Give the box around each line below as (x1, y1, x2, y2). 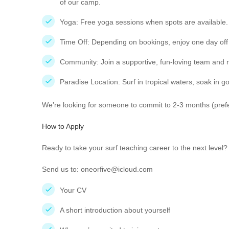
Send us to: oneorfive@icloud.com (42, 165, 153, 173)
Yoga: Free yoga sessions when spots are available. (60, 18, 228, 26)
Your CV (60, 186, 86, 194)
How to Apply (42, 122, 84, 130)
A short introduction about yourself (60, 206, 170, 214)
